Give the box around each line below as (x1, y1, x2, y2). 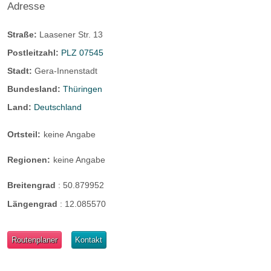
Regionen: (7, 155, 50, 165)
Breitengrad (7, 180, 58, 191)
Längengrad (7, 198, 60, 209)
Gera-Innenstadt (34, 66, 97, 76)
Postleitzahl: (7, 47, 61, 57)
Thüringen (63, 84, 102, 94)
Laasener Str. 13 (39, 29, 103, 39)
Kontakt (75, 235, 103, 245)
